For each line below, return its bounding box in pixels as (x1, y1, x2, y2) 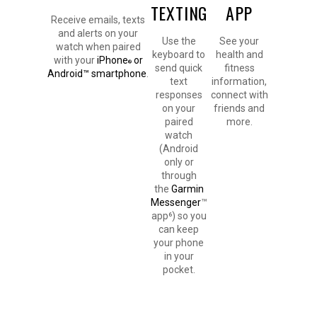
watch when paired (55, 41, 141, 53)
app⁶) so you (151, 210, 207, 222)
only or (163, 156, 194, 168)
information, (212, 76, 267, 88)
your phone (154, 237, 204, 249)
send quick (155, 62, 203, 74)
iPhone (96, 54, 128, 67)
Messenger (150, 197, 201, 209)
